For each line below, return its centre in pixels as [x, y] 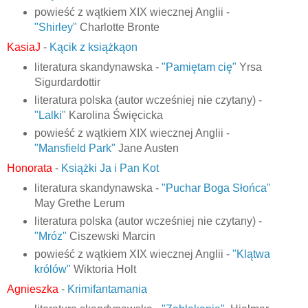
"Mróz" [50, 236]
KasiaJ [24, 47]
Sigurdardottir [67, 82]
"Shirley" [55, 27]
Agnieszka [34, 289]
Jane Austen [147, 148]
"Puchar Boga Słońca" [216, 188]
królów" [52, 269]
